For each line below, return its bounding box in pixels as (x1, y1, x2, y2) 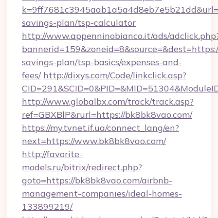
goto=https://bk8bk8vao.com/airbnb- (22, 175, 172, 186)
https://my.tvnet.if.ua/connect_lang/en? (22, 122, 179, 133)
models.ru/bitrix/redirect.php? (22, 162, 142, 173)
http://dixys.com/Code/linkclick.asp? (43, 70, 186, 81)
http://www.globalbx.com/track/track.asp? (22, 96, 194, 107)
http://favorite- (22, 148, 83, 160)
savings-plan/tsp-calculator (22, 17, 136, 28)
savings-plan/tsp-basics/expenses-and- (22, 56, 182, 68)
